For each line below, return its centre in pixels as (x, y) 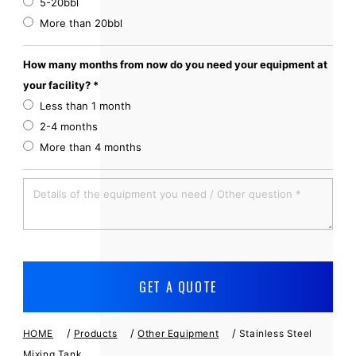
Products (95, 333)
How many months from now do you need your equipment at (175, 64)
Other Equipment (178, 333)
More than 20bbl (77, 23)
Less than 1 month (82, 106)
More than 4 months (87, 147)
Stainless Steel (275, 333)
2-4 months (65, 126)
